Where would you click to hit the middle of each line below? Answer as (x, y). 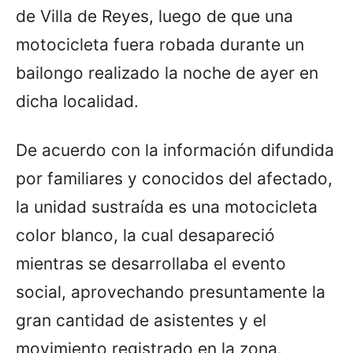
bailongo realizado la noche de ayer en (167, 73)
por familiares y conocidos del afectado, (174, 179)
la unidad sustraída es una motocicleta (167, 207)
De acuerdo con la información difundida (175, 150)
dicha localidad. (77, 102)
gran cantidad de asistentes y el (141, 321)
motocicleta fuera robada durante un (160, 45)
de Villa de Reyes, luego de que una (154, 17)
